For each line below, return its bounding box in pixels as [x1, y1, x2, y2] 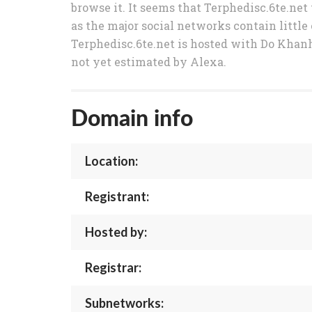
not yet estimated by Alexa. [71, 54, 226, 69]
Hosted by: [85, 224, 147, 240]
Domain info [71, 104, 193, 131]
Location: [85, 153, 138, 169]
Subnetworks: [85, 295, 164, 311]
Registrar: [85, 260, 141, 275]
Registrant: [85, 189, 149, 204]
